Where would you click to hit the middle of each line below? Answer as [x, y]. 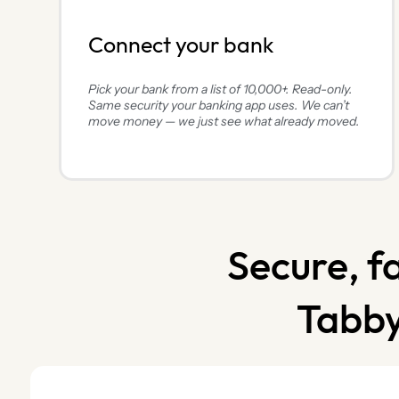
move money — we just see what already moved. [224, 122]
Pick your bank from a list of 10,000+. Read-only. [220, 90]
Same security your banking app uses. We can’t [218, 106]
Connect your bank [180, 46]
